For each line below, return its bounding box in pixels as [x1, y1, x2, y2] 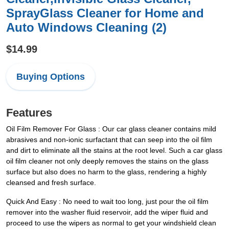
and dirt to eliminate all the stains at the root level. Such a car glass [6, 146, 222, 154]
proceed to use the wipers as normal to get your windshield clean [6, 219, 216, 227]
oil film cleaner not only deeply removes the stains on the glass [6, 157, 209, 165]
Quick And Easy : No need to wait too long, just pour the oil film [6, 197, 209, 205]
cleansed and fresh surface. [6, 178, 96, 187]
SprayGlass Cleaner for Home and [6, 6, 204, 20]
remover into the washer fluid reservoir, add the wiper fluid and [6, 208, 208, 216]
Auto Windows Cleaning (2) [6, 20, 167, 34]
